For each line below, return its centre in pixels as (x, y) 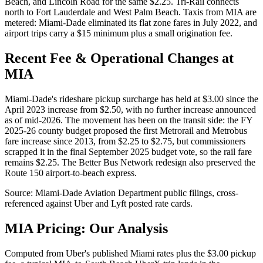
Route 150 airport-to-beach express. (71, 173)
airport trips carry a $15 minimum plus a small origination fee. (119, 33)
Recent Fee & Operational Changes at (119, 58)
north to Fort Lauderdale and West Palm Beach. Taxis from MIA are (131, 12)
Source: (20, 193)
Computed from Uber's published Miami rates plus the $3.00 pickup (130, 253)
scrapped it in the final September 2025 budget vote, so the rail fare (128, 151)
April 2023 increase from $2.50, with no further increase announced (130, 109)
